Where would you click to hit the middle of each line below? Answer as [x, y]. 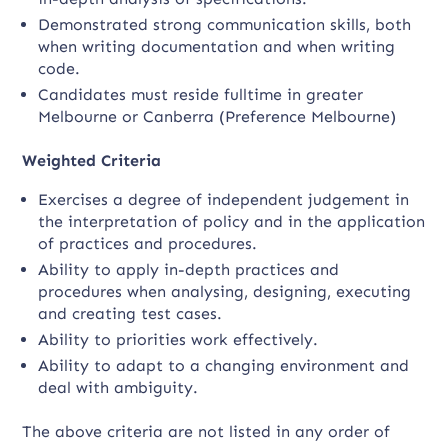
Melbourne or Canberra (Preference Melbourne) [217, 116]
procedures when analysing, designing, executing [225, 291]
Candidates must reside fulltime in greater [201, 94]
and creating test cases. [130, 313]
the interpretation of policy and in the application [232, 221]
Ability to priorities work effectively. [178, 339]
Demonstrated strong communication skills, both [225, 24]
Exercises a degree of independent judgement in [224, 199]
